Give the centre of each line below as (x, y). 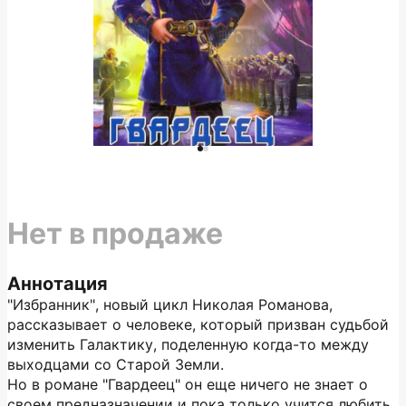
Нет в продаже (115, 233)
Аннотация (58, 284)
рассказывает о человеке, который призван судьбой (198, 324)
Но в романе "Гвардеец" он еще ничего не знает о (188, 384)
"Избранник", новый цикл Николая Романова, (170, 304)
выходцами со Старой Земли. (116, 364)
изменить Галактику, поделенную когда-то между (188, 344)
